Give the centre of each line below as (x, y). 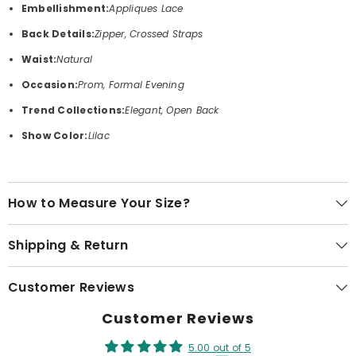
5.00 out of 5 (219, 347)
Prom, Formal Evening (131, 84)
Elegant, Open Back (172, 110)
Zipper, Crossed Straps (149, 33)
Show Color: (55, 135)
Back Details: (58, 33)
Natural (75, 59)
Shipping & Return (68, 245)
